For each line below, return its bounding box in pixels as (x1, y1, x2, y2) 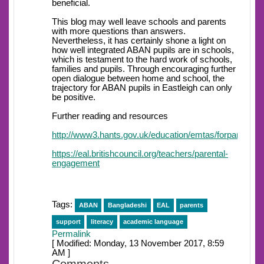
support (55, 218, 81, 226)
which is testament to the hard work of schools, (52, 55, 232, 65)
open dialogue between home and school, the (52, 74, 225, 84)
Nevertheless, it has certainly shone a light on (52, 36, 226, 46)
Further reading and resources (52, 111, 168, 121)
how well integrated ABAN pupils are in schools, (52, 45, 234, 55)
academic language (123, 218, 184, 226)
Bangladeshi (107, 202, 147, 209)
